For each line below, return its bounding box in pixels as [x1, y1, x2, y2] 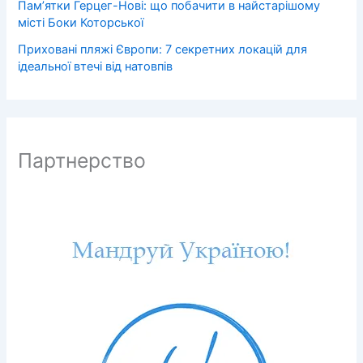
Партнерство [18, 147, 147, 173]
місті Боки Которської [18, 15, 144, 31]
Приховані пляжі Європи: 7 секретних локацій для [18, 42, 308, 58]
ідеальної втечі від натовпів [18, 59, 173, 75]
